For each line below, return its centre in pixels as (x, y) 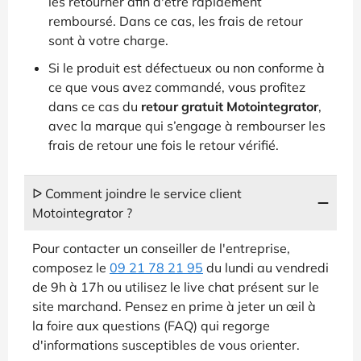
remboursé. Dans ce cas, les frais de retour (176, 21)
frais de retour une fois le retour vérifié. (164, 145)
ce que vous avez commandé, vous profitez (177, 87)
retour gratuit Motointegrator (230, 106)
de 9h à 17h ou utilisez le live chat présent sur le (176, 286)
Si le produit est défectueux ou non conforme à (187, 67)
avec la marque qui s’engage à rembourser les (187, 125)
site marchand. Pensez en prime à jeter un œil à (174, 306)
